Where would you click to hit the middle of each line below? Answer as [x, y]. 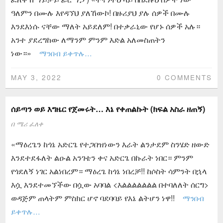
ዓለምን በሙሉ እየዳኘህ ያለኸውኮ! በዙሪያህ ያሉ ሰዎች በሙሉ [100, 12]
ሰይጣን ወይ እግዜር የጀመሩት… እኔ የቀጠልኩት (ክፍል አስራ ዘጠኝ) [108, 109]
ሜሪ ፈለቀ [29, 123]
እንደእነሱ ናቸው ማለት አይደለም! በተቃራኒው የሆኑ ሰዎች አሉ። [105, 26]
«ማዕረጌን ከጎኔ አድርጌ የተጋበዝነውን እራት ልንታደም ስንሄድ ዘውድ [110, 144]
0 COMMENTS [184, 77]
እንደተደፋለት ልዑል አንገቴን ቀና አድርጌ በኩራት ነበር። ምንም [102, 157]
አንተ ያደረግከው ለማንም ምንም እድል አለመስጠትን [88, 39]
